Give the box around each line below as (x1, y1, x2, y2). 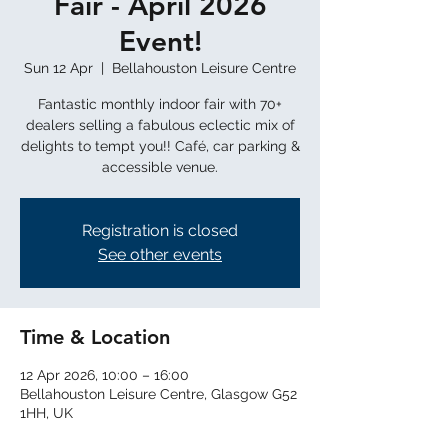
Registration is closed (82, 221, 238, 240)
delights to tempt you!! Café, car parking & (20, 138, 300, 154)
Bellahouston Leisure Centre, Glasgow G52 (20, 386, 297, 402)
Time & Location (20, 325, 170, 349)
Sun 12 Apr (24, 60, 93, 76)
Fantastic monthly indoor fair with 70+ (38, 96, 282, 112)
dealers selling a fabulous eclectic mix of (25, 117, 295, 133)
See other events (98, 245, 222, 264)
